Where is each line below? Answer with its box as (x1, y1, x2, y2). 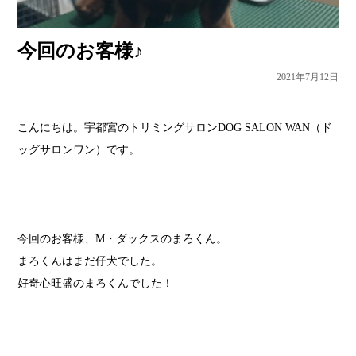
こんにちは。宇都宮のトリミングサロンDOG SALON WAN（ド (17, 122, 333, 134)
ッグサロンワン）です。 (17, 144, 141, 157)
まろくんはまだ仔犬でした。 (17, 255, 163, 268)
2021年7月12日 (276, 72, 339, 83)
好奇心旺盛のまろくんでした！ (17, 277, 174, 290)
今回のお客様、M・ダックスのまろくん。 (17, 233, 228, 246)
